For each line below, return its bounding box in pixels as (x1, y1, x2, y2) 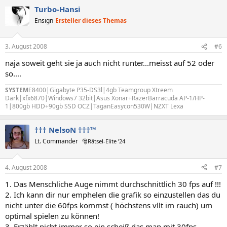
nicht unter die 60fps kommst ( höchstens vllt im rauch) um (5, 200, 212, 210)
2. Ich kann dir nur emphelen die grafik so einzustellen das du (5, 189, 220, 200)
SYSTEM (5, 86, 28, 94)
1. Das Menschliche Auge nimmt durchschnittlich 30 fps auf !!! (5, 178, 221, 189)
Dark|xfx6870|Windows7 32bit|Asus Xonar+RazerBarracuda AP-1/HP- (5, 94, 205, 102)
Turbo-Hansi (34, 4, 81, 14)
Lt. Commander (34, 137, 78, 145)
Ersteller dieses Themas (55, 16, 127, 25)
